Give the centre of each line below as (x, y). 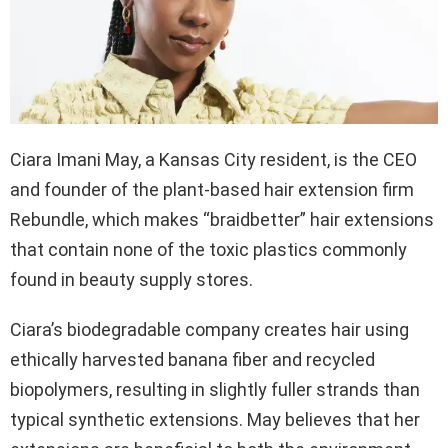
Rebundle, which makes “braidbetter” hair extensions (222, 219)
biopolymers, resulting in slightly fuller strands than (215, 389)
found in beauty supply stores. (131, 279)
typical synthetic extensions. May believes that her (215, 419)
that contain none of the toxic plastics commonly (208, 249)
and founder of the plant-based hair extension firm (212, 189)
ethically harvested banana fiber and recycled (192, 359)
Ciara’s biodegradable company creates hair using (209, 329)
